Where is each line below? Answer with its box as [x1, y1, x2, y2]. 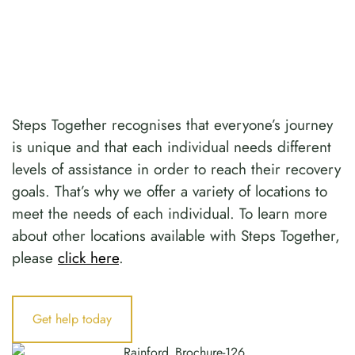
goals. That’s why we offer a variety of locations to [12, 180, 327, 202]
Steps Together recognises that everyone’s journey [12, 113, 333, 136]
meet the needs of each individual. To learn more [12, 202, 327, 224]
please [12, 246, 58, 269]
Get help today [32, 309, 112, 328]
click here [58, 246, 119, 269]
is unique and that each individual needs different [12, 136, 331, 158]
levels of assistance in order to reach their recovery [12, 158, 341, 180]
